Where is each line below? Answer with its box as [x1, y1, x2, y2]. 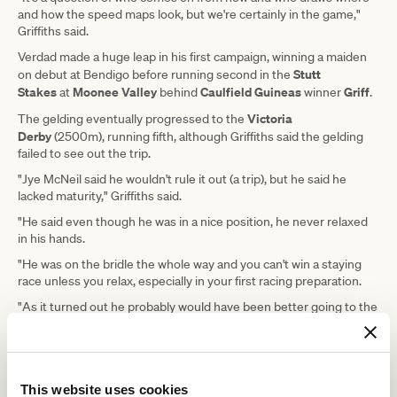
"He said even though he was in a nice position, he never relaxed [18, 213, 368, 230]
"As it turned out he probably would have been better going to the [18, 298, 378, 315]
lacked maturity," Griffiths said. [18, 187, 184, 204]
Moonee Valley [73, 82, 157, 100]
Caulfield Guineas [200, 82, 301, 100]
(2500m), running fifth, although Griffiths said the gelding [51, 128, 363, 144]
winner [301, 83, 344, 100]
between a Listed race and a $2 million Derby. [18, 331, 267, 348]
